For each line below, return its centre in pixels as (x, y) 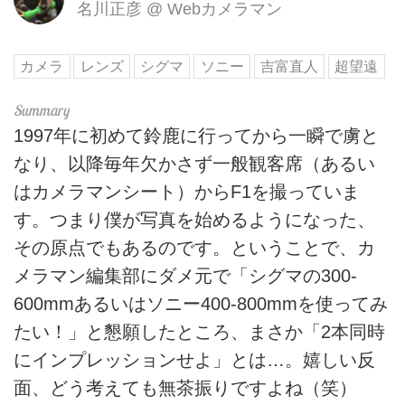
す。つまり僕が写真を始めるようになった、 (194, 219)
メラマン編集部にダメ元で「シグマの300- (185, 275)
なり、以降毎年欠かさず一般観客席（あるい (194, 163)
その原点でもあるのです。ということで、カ (194, 247)
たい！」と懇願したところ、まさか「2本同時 (199, 331)
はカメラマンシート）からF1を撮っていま (187, 191)
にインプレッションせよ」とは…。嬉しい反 (194, 359)
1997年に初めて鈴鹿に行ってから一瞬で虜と (196, 135)
